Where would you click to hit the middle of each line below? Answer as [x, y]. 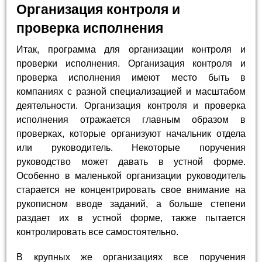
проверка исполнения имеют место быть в [131, 78]
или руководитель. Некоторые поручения [131, 148]
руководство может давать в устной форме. [131, 162]
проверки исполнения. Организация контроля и [131, 64]
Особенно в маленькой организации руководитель [131, 176]
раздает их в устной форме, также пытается [131, 218]
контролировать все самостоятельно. [98, 232]
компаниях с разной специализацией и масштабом [131, 92]
